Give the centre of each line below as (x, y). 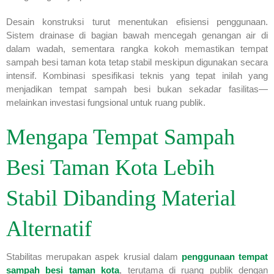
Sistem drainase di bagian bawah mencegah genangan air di (137, 35)
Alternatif (49, 228)
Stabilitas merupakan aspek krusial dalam (94, 256)
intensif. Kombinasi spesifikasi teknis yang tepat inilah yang (137, 75)
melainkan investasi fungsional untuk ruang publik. (106, 102)
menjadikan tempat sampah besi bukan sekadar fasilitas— (137, 89)
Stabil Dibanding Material (121, 198)
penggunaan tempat (225, 256)
